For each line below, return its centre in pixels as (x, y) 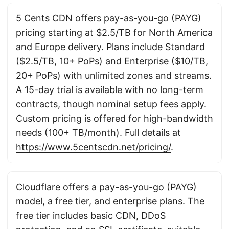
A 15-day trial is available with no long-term (110, 90)
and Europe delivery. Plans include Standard (110, 47)
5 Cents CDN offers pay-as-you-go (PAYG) (109, 18)
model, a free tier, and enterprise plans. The (110, 201)
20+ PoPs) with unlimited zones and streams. (114, 75)
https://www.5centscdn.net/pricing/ (93, 147)
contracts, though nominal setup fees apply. (111, 104)
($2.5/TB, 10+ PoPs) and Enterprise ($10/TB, (112, 61)
